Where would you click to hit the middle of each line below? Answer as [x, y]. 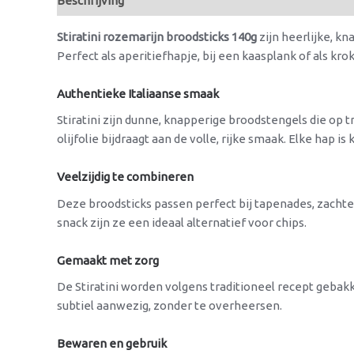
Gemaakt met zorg [108, 260]
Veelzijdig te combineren [125, 177]
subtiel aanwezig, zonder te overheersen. [169, 305]
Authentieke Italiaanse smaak [138, 94]
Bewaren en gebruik [112, 343]
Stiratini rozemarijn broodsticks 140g [157, 37]
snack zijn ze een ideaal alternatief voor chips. [182, 222]
